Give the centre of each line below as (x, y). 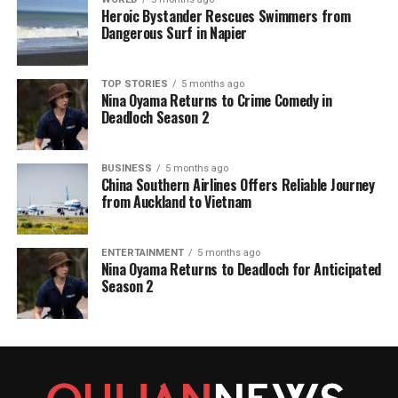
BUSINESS (126, 168)
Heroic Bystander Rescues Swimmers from (226, 16)
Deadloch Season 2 (155, 117)
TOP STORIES (134, 84)
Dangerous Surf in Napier (174, 32)
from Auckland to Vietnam (176, 201)
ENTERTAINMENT (142, 252)
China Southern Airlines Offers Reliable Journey (238, 184)
